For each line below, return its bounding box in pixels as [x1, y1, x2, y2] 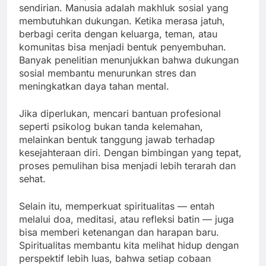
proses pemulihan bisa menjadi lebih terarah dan [19, 160, 236, 172]
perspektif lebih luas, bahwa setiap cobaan [19, 252, 211, 265]
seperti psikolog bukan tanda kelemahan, [19, 121, 203, 133]
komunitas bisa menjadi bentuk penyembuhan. [19, 41, 226, 53]
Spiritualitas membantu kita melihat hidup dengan [19, 239, 239, 252]
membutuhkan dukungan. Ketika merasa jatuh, [19, 15, 225, 27]
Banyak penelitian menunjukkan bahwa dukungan [19, 54, 239, 66]
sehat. [19, 173, 46, 185]
